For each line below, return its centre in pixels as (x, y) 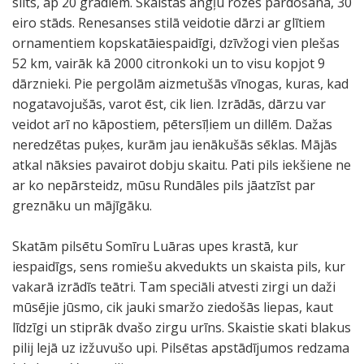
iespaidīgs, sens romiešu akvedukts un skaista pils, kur (179, 266)
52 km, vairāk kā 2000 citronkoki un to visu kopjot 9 (169, 63)
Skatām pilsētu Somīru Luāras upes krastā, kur (155, 246)
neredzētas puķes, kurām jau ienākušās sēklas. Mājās (175, 145)
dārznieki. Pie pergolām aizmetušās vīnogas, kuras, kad (180, 84)
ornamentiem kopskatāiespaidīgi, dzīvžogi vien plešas (176, 43)
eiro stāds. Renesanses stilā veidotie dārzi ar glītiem (169, 23)
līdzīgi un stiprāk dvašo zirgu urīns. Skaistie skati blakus (182, 327)
